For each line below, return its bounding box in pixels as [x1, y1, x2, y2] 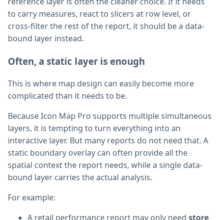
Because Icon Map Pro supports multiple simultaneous [8, 110, 212, 121]
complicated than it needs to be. [8, 90, 127, 101]
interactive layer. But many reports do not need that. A [8, 135, 208, 146]
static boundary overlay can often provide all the [8, 147, 188, 158]
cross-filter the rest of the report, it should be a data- [8, 21, 204, 32]
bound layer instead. [8, 33, 84, 44]
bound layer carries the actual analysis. [8, 171, 152, 183]
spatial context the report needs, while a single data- [8, 159, 202, 170]
